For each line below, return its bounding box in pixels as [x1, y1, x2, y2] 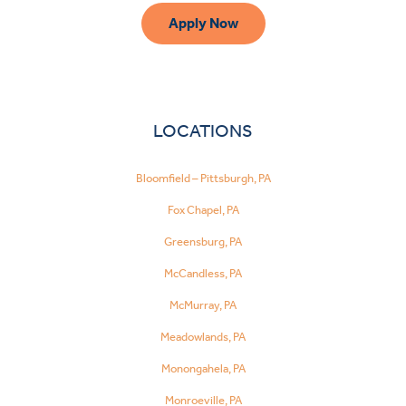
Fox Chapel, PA [167, 203, 239, 217]
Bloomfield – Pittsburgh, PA [135, 171, 271, 186]
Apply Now [168, 14, 238, 32]
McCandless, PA [164, 266, 242, 281]
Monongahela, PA [160, 362, 246, 376]
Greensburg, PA [164, 235, 242, 249]
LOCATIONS [153, 119, 253, 141]
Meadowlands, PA [160, 330, 246, 344]
